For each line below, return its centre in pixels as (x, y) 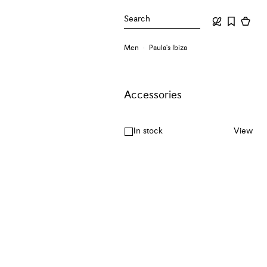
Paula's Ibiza (168, 48)
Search (137, 19)
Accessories (153, 96)
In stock (148, 131)
